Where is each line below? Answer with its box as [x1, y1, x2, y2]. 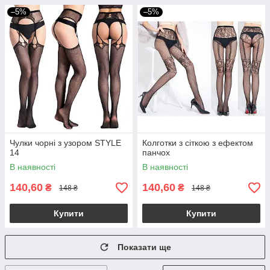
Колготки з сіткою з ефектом [142, 138, 253, 148]
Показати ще [118, 242, 171, 252]
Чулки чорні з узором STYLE [10, 138, 121, 148]
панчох [142, 148, 170, 157]
